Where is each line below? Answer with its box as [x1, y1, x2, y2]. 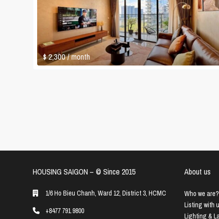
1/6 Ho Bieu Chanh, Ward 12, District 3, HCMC [45, 189, 166, 198]
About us [184, 166, 211, 177]
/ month [67, 51, 90, 63]
